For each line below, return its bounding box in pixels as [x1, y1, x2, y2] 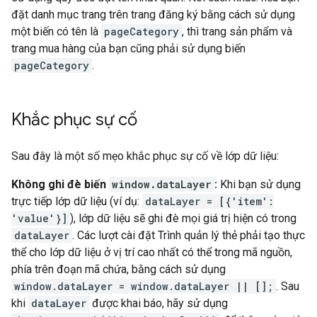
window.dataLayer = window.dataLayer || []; [14, 279, 273, 293]
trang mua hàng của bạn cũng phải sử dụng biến [11, 42, 246, 55]
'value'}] [11, 212, 67, 225]
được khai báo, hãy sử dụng [89, 296, 228, 310]
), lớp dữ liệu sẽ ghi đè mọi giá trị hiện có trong [70, 212, 296, 225]
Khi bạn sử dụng [217, 178, 301, 191]
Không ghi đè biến [11, 178, 109, 191]
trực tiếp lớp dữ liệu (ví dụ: [11, 195, 142, 208]
